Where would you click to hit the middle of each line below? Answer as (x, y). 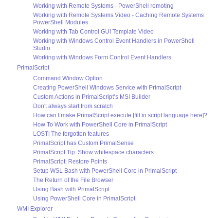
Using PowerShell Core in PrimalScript (84, 198)
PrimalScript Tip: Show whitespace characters (93, 152)
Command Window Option (68, 78)
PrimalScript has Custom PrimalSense (83, 143)
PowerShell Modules (61, 22)
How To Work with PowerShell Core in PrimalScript (100, 124)
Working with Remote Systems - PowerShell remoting (103, 6)
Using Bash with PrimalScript (71, 189)
